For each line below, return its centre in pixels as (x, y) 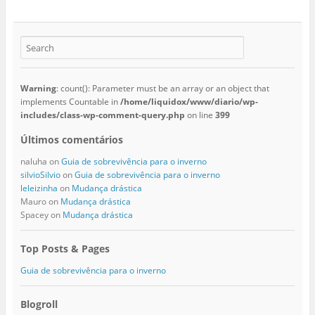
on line (200, 115)
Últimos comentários (71, 140)
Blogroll (39, 304)
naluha (33, 162)
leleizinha (39, 188)
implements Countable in (70, 102)
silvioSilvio (40, 175)
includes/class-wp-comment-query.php (102, 115)
